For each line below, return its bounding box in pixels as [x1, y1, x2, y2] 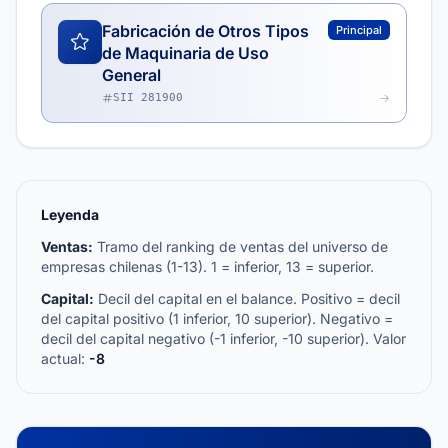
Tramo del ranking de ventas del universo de [93, 238, 388, 255]
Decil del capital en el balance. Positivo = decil [94, 290, 400, 307]
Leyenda [41, 206, 99, 223]
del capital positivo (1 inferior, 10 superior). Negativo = [41, 310, 393, 327]
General [102, 65, 161, 85]
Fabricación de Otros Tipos [102, 21, 309, 41]
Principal [336, 23, 382, 37]
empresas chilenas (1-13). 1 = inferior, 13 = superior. [41, 258, 374, 275]
